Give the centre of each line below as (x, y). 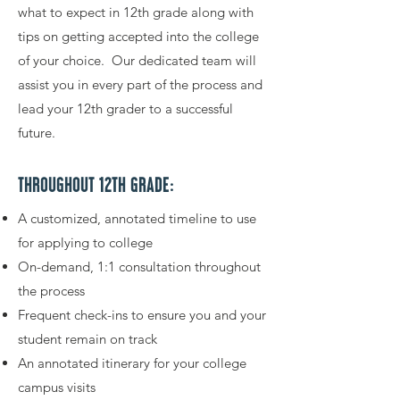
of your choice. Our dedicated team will (137, 60)
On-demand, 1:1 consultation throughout (139, 267)
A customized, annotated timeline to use (137, 218)
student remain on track (87, 339)
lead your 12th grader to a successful (125, 108)
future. (40, 133)
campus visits (57, 387)
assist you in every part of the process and (140, 84)
